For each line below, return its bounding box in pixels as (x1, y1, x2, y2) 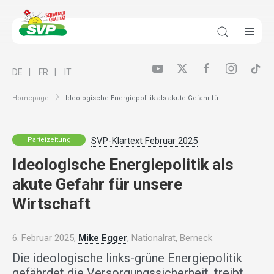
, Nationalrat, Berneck (127, 232, 212, 244)
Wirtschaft (12, 194, 91, 213)
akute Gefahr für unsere (12, 175, 182, 194)
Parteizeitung (27, 135, 71, 144)
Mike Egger (78, 232, 127, 244)
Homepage (12, 94, 49, 102)
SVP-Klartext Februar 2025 (91, 135, 198, 147)
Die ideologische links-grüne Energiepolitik (12, 251, 242, 266)
